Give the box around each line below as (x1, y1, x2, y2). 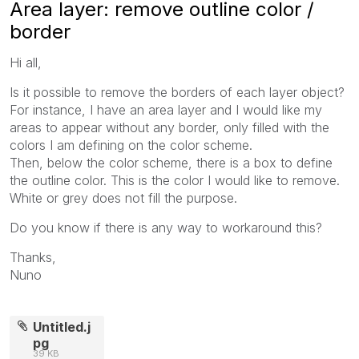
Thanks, (10, 248, 56, 265)
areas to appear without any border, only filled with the (10, 119, 329, 135)
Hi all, (10, 54, 42, 71)
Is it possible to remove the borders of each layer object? (10, 83, 345, 100)
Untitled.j (33, 318, 91, 335)
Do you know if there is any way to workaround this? (10, 219, 322, 236)
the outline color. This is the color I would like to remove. (10, 171, 340, 188)
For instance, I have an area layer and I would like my (10, 101, 322, 118)
